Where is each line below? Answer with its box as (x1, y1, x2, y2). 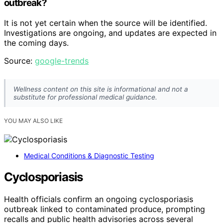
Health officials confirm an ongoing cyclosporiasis (4, 194, 193, 205)
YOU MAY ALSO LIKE (4, 117, 63, 125)
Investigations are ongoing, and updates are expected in (4, 27, 217, 38)
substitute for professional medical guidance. (13, 93, 157, 102)
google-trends (35, 55, 89, 66)
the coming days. (4, 37, 69, 48)
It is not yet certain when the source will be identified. (4, 17, 207, 28)
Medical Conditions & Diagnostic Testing (24, 151, 154, 160)
